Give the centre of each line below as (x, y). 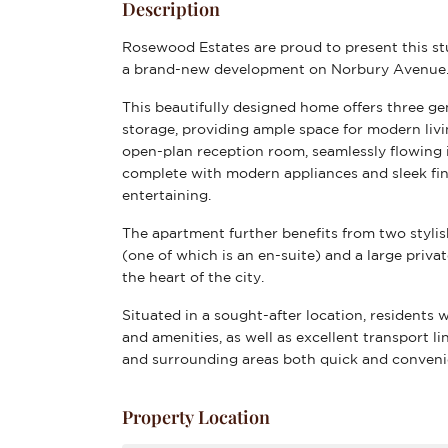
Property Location (196, 417)
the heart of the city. (193, 277)
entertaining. (166, 195)
